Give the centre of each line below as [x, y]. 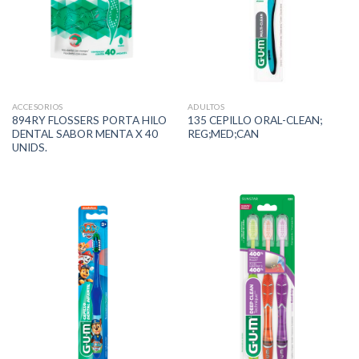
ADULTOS [206, 107]
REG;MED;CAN [223, 133]
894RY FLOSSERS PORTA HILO [89, 120]
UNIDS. [29, 147]
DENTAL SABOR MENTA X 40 [85, 133]
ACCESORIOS [37, 107]
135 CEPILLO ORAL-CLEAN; [254, 120]
